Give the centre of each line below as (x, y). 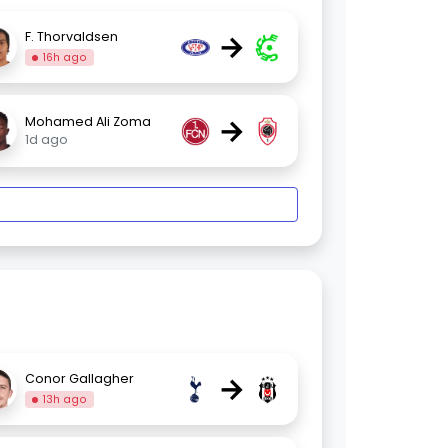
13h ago (65, 399)
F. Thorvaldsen (71, 36)
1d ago (46, 140)
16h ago (65, 57)
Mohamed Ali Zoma (87, 122)
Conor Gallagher (79, 378)
